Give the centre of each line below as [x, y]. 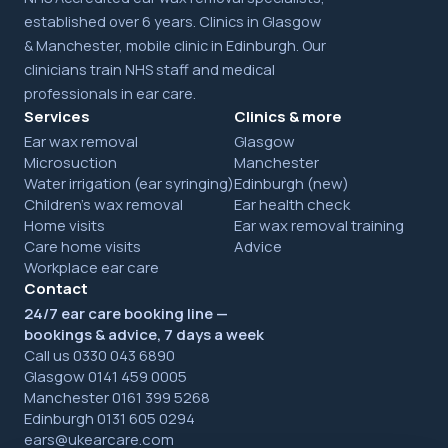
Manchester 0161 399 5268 [117, 397]
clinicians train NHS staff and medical [149, 69]
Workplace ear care [91, 267]
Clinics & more [288, 116]
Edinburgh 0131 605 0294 [109, 418]
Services [57, 116]
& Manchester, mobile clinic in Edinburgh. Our [175, 45]
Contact [56, 288]
